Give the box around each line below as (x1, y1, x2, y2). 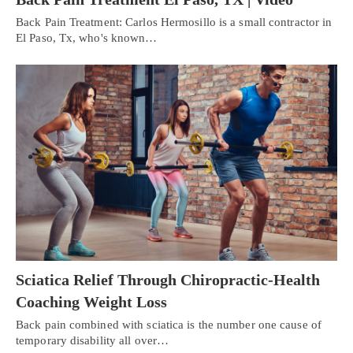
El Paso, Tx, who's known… (16, 32, 158, 45)
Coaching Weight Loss (16, 292, 167, 310)
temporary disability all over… (16, 333, 169, 347)
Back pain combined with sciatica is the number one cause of (16, 318, 321, 331)
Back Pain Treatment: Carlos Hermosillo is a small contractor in (16, 16, 333, 29)
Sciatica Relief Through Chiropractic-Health (16, 270, 320, 288)
